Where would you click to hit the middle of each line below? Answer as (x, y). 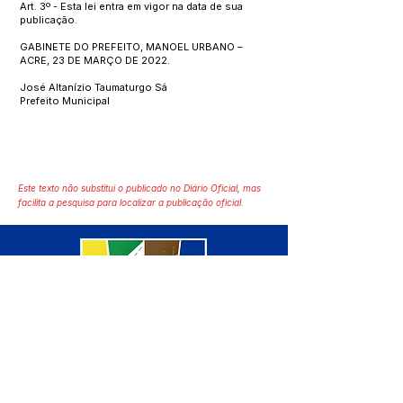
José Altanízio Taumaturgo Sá (94, 87)
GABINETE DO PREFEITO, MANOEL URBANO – (131, 47)
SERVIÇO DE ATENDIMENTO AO (122, 377)
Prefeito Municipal (65, 101)
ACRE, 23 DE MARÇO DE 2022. (95, 60)
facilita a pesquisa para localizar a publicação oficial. (131, 202)
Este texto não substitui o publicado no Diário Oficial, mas (139, 188)
